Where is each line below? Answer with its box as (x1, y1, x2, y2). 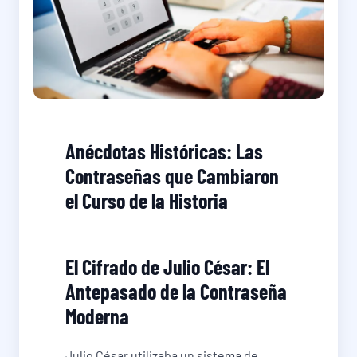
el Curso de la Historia (65, 188, 228, 214)
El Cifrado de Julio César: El (65, 254, 269, 280)
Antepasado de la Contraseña (65, 279, 287, 304)
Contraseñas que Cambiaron (65, 163, 279, 189)
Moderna (65, 304, 129, 329)
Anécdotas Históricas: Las (65, 139, 263, 164)
